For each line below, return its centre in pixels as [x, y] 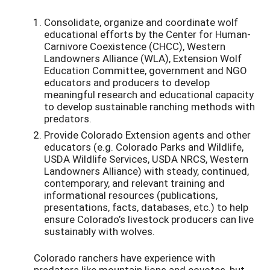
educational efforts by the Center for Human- [147, 34]
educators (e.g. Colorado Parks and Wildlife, [144, 147]
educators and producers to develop [127, 83]
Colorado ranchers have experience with [124, 257]
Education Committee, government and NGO [146, 71]
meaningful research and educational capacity [149, 95]
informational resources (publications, [131, 195]
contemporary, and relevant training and [134, 183]
